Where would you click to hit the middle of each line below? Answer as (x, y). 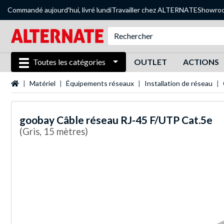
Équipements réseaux (100, 83)
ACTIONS (201, 62)
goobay (37, 120)
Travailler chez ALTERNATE (154, 10)
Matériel (42, 83)
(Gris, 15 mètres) (54, 131)
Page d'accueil (33, 83)
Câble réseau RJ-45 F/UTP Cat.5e (134, 120)
